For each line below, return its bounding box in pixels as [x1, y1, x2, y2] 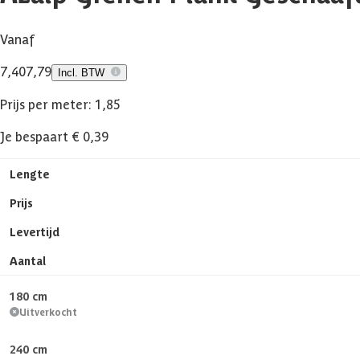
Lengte [10, 166, 50, 181]
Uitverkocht [19, 305, 77, 317]
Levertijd [10, 223, 59, 239]
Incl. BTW [58, 66, 104, 79]
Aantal [10, 252, 46, 268]
